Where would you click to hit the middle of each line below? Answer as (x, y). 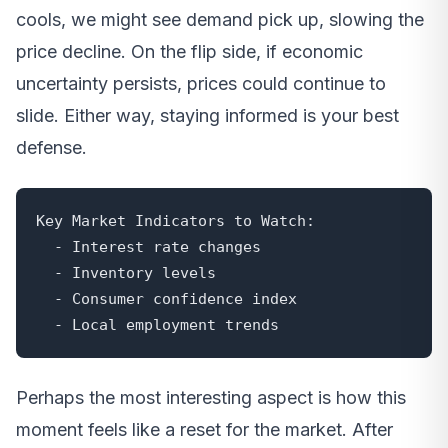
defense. (51, 148)
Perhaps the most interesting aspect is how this (211, 398)
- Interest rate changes (45, 247)
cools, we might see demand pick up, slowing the (220, 20)
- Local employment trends (166, 325)
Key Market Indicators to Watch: (175, 221)
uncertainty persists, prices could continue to (201, 84)
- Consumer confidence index (45, 299)
